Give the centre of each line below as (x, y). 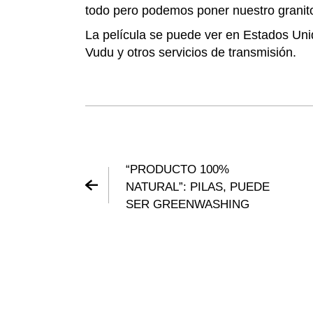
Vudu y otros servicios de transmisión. (191, 52)
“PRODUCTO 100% (177, 169)
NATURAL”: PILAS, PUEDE (198, 187)
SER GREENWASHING (188, 204)
